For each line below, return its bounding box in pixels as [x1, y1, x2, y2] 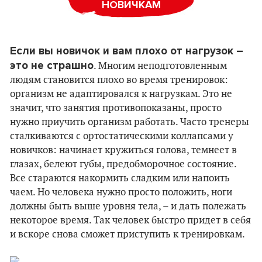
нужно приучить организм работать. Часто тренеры [10, 116, 249, 128]
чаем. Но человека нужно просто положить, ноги [10, 187, 232, 198]
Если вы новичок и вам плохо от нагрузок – [10, 44, 243, 57]
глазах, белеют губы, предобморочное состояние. [10, 158, 236, 170]
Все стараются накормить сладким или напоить [10, 173, 230, 184]
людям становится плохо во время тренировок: [10, 74, 228, 86]
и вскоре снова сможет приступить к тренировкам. [10, 229, 245, 240]
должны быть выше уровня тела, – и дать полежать [10, 201, 246, 212]
